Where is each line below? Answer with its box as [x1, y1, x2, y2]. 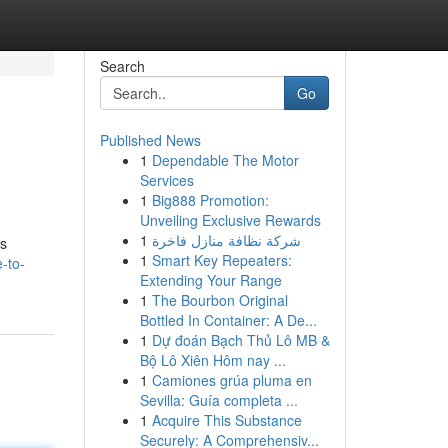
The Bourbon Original [151, 290, 288, 310]
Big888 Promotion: [151, 190, 269, 210]
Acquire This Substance [151, 410, 302, 430]
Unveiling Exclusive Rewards [139, 210, 321, 230]
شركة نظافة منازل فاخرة [151, 230, 301, 250]
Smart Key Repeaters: [151, 250, 292, 270]
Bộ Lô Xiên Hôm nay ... [139, 350, 286, 370]
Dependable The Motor [151, 150, 299, 170]
